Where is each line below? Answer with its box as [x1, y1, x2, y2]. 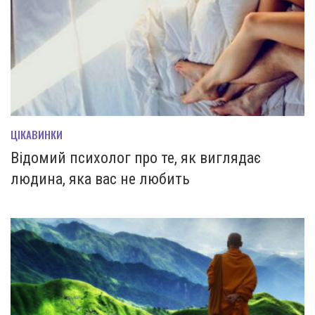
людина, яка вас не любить [11, 170, 190, 188]
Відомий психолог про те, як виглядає [11, 149, 261, 167]
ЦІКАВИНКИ [11, 127, 63, 143]
